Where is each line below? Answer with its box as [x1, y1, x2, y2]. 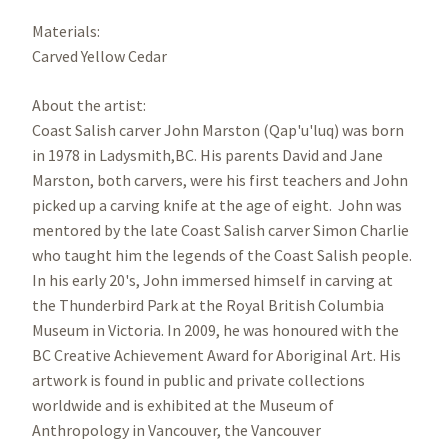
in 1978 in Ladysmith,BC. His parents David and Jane [32, 145, 383, 166]
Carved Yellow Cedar [32, 46, 170, 67]
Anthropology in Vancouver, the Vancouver [32, 420, 321, 441]
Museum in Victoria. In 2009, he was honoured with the [32, 320, 399, 341]
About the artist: [32, 95, 149, 116]
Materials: [32, 21, 100, 42]
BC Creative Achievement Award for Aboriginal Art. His [32, 345, 401, 366]
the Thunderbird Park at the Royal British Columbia [32, 295, 384, 316]
